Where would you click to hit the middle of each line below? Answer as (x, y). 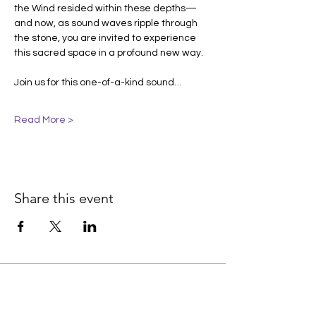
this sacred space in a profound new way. (109, 53)
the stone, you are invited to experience (106, 38)
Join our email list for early (113, 299)
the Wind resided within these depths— (105, 8)
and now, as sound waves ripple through (107, 23)
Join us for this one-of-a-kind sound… (98, 83)
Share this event (64, 198)
